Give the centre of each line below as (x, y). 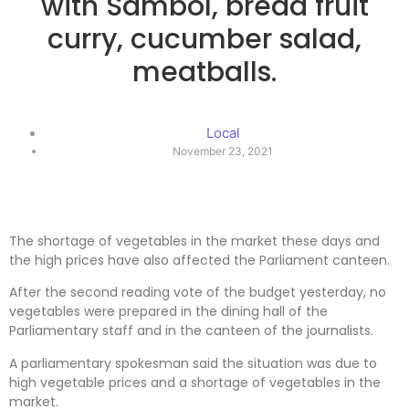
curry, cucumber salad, (204, 40)
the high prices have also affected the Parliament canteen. (199, 260)
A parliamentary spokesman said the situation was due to (193, 363)
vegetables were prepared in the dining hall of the (168, 312)
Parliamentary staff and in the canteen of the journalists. (191, 331)
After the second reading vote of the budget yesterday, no (198, 293)
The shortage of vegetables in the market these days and (194, 241)
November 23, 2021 (223, 152)
